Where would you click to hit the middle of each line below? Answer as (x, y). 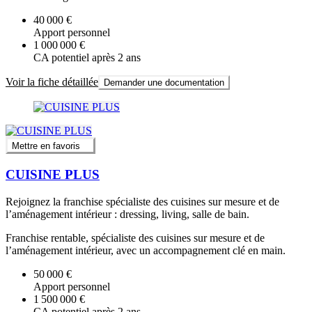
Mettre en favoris (46, 146)
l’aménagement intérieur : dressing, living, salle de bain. (127, 214)
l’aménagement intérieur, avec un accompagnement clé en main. (146, 250)
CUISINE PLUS (53, 175)
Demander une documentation (164, 83)
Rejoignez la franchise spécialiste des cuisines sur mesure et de (142, 201)
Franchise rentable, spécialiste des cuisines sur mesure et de (135, 237)
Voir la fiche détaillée (52, 82)
